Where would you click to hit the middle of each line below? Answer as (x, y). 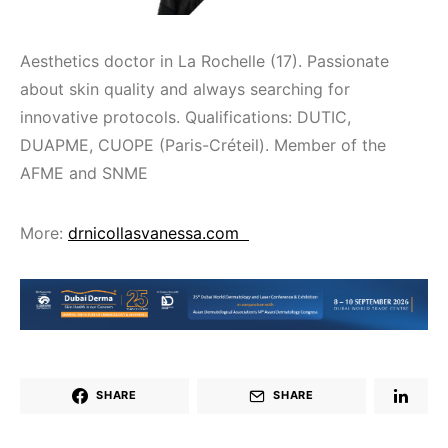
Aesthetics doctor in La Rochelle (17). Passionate (204, 61)
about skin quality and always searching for (185, 89)
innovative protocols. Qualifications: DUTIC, (185, 117)
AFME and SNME (84, 173)
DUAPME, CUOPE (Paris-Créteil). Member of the (203, 145)
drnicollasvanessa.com (158, 233)
